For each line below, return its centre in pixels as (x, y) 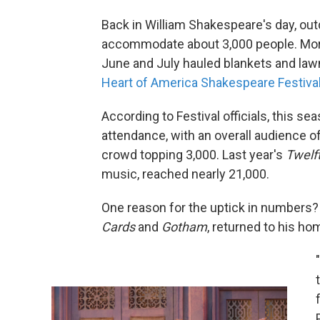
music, (120, 174)
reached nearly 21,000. (207, 174)
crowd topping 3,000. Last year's (194, 155)
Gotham (184, 227)
